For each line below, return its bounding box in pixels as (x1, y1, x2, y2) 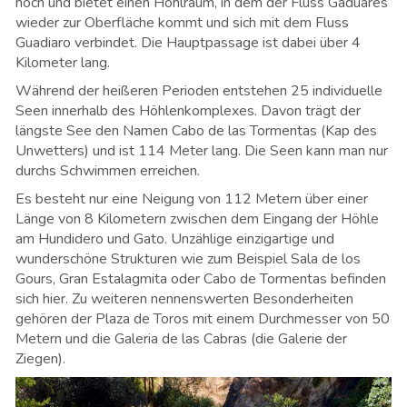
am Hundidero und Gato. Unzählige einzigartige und (15, 229, 334, 250)
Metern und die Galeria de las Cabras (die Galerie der (15, 329, 347, 350)
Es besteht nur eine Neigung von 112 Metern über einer (15, 189, 368, 210)
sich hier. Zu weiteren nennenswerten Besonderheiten (15, 289, 353, 310)
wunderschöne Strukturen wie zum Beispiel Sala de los (15, 249, 361, 270)
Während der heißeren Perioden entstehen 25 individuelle (15, 81, 382, 102)
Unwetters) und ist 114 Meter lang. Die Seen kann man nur (15, 141, 388, 162)
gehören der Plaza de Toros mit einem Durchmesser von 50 (15, 309, 390, 330)
